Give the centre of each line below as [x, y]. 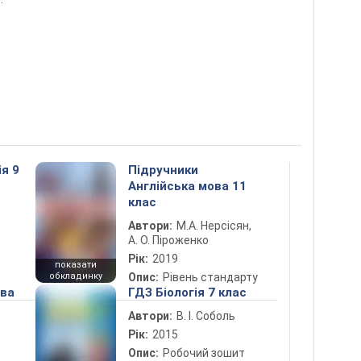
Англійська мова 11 [187, 186]
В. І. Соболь [206, 316]
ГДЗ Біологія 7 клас [187, 293]
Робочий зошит [204, 353]
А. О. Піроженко [168, 240]
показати [76, 265]
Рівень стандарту [210, 277]
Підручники [163, 170]
